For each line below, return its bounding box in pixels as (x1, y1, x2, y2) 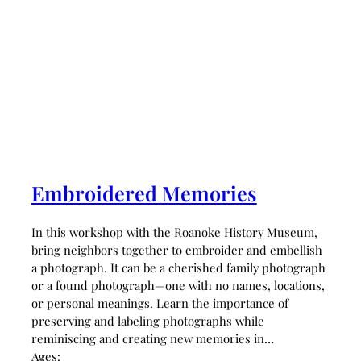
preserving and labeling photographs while (31, 313, 264, 330)
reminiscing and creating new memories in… (31, 330, 274, 347)
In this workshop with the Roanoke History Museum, (31, 224, 317, 241)
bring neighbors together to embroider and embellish (31, 242, 322, 259)
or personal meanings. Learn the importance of (31, 295, 288, 312)
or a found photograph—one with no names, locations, (31, 277, 325, 294)
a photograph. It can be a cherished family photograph (31, 259, 326, 276)
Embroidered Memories (31, 180, 257, 207)
